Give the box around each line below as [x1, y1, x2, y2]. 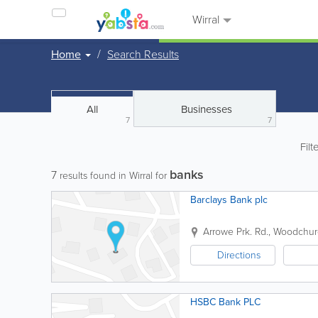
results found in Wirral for [57, 168, 170, 183]
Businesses [180, 102, 232, 117]
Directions [217, 248, 261, 263]
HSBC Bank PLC [190, 295, 261, 309]
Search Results [107, 46, 179, 62]
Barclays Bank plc [190, 192, 268, 207]
